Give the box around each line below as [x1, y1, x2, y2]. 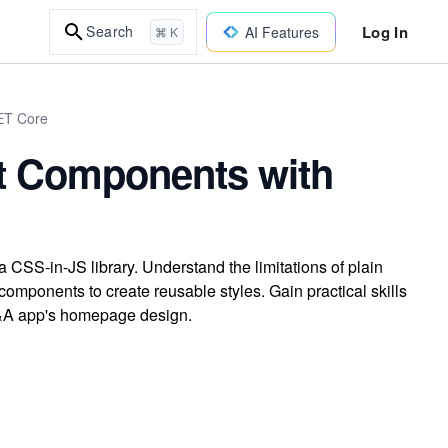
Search [86, 21, 134, 41]
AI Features [244, 21, 319, 42]
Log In [361, 20, 408, 43]
